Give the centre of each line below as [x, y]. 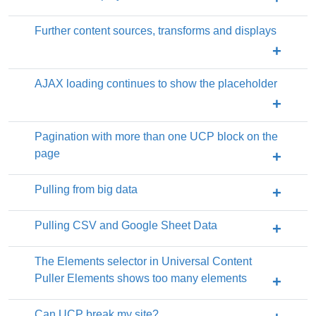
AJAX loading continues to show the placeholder [156, 84]
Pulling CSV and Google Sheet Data [126, 226]
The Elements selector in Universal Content [143, 262]
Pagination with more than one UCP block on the [156, 137]
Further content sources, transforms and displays [156, 31]
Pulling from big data [86, 190]
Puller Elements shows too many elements [141, 279]
